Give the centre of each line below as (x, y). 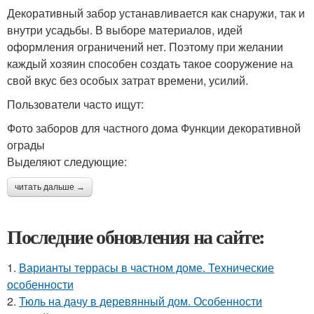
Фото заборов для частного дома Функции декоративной (154, 128)
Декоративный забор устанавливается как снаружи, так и (156, 13)
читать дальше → (50, 187)
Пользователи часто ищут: (75, 104)
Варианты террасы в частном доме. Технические (146, 268)
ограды (26, 145)
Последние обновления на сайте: (136, 237)
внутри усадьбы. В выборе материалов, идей (125, 30)
